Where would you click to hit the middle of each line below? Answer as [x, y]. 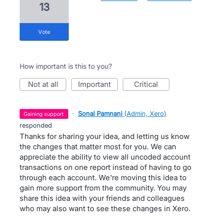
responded [36, 125]
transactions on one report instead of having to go [106, 167]
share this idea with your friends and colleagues [102, 198]
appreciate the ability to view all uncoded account [105, 157]
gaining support [46, 114]
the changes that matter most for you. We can [98, 147]
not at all [46, 84]
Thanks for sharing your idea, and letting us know [105, 136]
